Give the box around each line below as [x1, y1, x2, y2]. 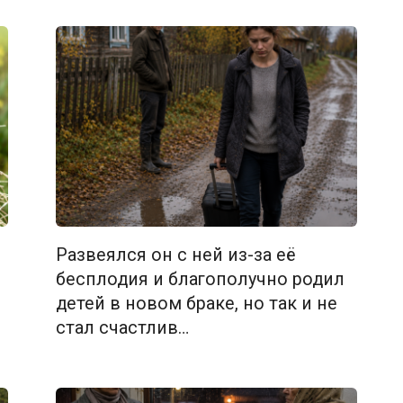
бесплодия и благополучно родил [55, 269, 345, 291]
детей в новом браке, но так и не [55, 293, 337, 315]
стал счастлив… [55, 318, 189, 339]
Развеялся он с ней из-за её [55, 245, 296, 266]
